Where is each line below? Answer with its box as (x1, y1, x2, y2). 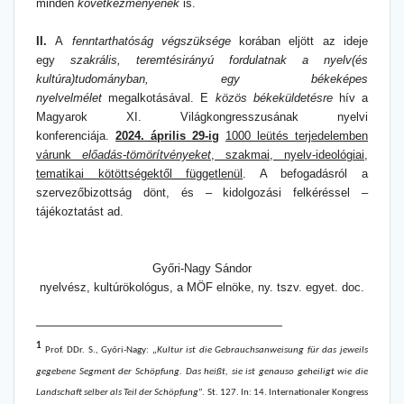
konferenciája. (36, 129, 115, 143)
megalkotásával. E (102, 91, 216, 106)
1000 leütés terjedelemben (225, 129, 368, 143)
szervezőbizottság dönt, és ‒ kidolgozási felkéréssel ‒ (36, 186, 368, 200)
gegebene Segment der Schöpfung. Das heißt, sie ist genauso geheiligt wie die (36, 366, 368, 377)
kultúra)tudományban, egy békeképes (36, 72, 368, 87)
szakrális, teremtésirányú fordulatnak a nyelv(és (70, 53, 368, 68)
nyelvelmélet (36, 91, 102, 106)
